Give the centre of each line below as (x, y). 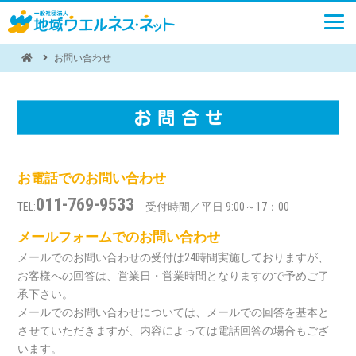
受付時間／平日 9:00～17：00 (212, 206)
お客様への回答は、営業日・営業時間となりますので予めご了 (174, 275)
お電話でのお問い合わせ (92, 178)
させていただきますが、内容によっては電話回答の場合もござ (174, 330)
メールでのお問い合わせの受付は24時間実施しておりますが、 (174, 257)
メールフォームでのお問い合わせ (119, 236)
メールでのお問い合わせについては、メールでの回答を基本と (174, 312)
